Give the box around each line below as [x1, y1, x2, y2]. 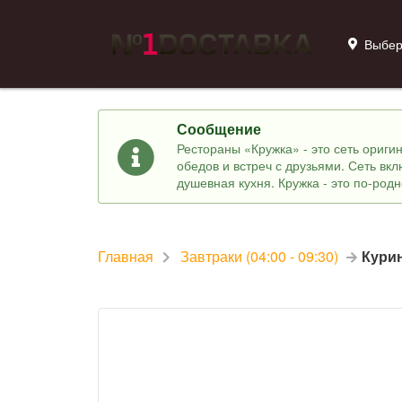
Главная [97, 246, 153, 267]
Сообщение [176, 118, 261, 139]
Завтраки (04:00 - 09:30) [179, 246, 338, 267]
